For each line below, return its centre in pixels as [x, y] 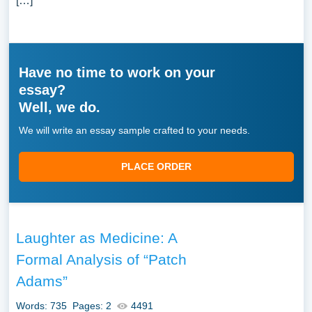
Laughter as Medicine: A [96, 238]
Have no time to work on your [117, 72]
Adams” [41, 281]
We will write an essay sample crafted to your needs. [134, 130]
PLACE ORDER [156, 166]
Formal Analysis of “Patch [101, 259]
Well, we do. [59, 107]
